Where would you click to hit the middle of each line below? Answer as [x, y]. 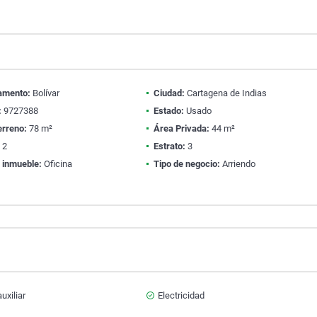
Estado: [168, 111]
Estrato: [169, 146]
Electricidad [181, 295]
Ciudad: [169, 93]
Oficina [57, 164]
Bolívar [45, 93]
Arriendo [237, 164]
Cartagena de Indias [225, 93]
